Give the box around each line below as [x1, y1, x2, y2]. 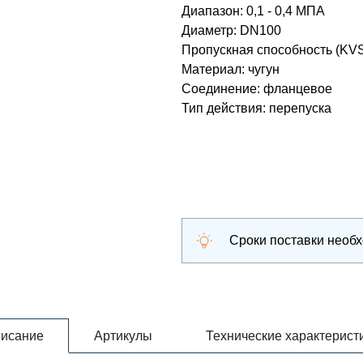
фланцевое [263, 82, 332, 96]
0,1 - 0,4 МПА [246, 4, 325, 18]
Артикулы [94, 329, 152, 343]
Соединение [181, 82, 257, 96]
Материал [181, 62, 241, 76]
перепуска [269, 101, 331, 115]
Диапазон [181, 4, 240, 18]
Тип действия [181, 101, 263, 115]
